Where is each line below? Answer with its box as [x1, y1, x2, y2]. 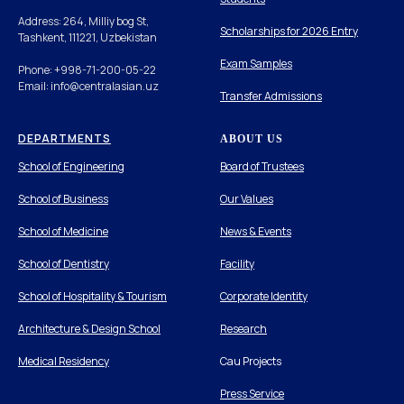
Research [220, 320, 267, 336]
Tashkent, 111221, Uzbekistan [18, 29, 157, 45]
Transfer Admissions [220, 87, 322, 104]
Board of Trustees [220, 158, 304, 174]
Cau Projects [220, 353, 281, 369]
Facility [220, 255, 254, 271]
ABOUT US [220, 132, 283, 145]
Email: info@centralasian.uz [18, 78, 159, 94]
